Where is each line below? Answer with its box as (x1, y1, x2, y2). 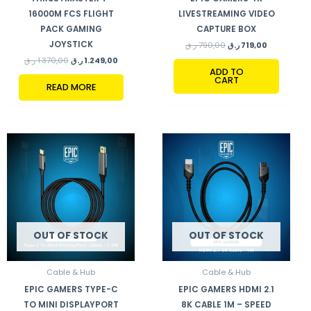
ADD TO (209, 66, 244, 78)
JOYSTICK (49, 39, 93, 51)
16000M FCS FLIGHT (28, 8, 114, 20)
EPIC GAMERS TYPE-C (24, 283, 118, 295)
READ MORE (46, 81, 96, 94)
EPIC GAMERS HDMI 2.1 (178, 283, 274, 295)
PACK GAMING (40, 24, 102, 35)
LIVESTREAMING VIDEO (178, 8, 275, 20)
